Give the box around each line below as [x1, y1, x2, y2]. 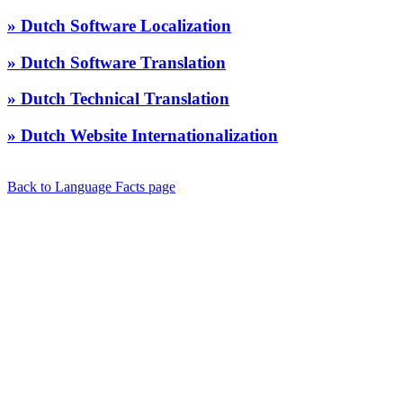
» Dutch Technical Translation [7, 89, 229, 109]
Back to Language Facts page [7, 178, 175, 194]
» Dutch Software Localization [7, 15, 231, 35]
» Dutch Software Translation [7, 52, 226, 72]
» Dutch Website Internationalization [7, 126, 278, 146]
